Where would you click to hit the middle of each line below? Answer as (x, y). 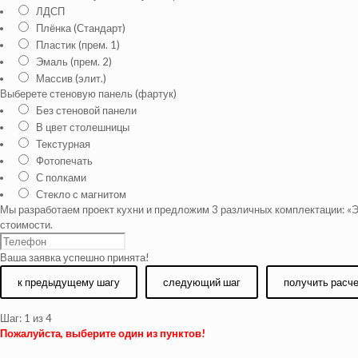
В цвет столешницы (83, 127)
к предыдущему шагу (69, 282)
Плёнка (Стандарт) (81, 28)
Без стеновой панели (86, 110)
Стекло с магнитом (81, 194)
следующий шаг (202, 282)
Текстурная (63, 144)
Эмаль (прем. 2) (74, 62)
